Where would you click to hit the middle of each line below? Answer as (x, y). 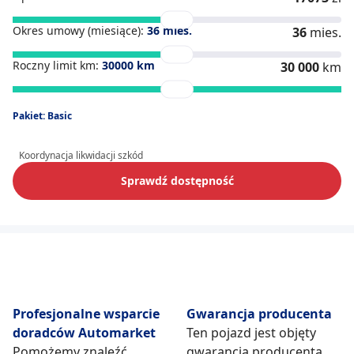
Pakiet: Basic (42, 116)
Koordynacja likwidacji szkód (81, 155)
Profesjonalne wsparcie (86, 314)
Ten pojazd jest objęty (251, 333)
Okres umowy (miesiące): (80, 30)
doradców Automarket (84, 333)
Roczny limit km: (57, 65)
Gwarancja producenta (259, 314)
